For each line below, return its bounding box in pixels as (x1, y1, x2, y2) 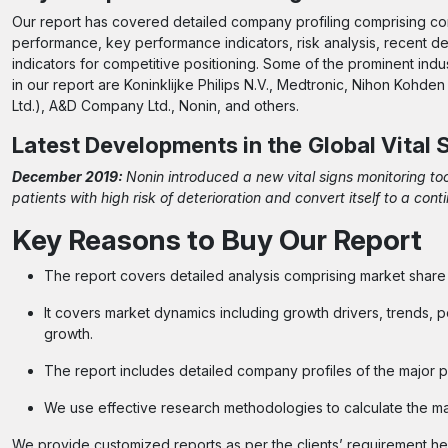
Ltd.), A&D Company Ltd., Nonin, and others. (12, 97, 299, 114)
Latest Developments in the (12, 132, 302, 158)
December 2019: (12, 168, 126, 185)
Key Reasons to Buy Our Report (12, 223, 422, 257)
